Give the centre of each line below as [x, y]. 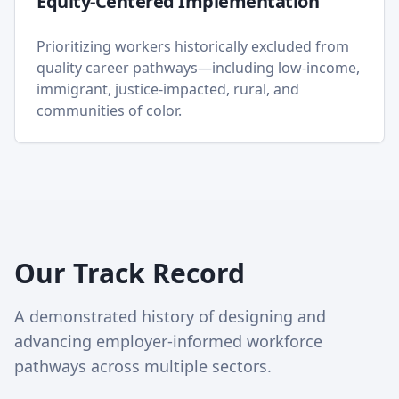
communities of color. [109, 110]
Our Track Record [130, 273]
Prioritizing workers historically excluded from [193, 46]
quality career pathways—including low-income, [198, 68]
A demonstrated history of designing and [170, 316]
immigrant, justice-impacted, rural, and [168, 89]
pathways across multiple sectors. [143, 366]
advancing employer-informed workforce [168, 341]
